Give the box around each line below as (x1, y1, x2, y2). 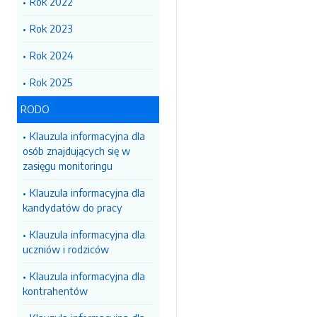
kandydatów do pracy (23, 201, 122, 214)
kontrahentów (23, 284, 88, 297)
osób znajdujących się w (23, 144, 130, 157)
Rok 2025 (30, 76, 72, 88)
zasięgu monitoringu (23, 159, 113, 172)
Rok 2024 (30, 49, 74, 62)
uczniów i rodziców (23, 243, 109, 255)
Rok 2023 (30, 22, 73, 35)
